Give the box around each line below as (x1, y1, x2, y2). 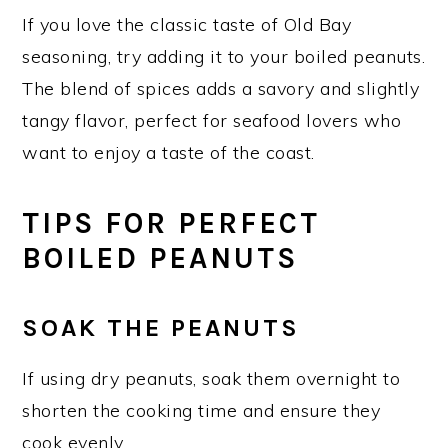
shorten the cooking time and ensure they (22, 398, 381, 422)
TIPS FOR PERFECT (22, 205, 321, 240)
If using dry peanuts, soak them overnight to (22, 366, 401, 390)
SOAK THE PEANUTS (22, 312, 301, 342)
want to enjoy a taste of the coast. (22, 140, 315, 164)
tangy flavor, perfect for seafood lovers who (22, 108, 402, 132)
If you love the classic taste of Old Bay (22, 12, 352, 36)
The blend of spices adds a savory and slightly (22, 76, 420, 100)
